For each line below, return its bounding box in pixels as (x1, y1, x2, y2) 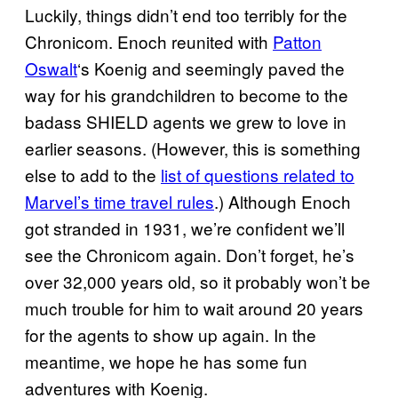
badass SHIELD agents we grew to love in (25, 108, 346, 133)
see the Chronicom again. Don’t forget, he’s (25, 242, 354, 267)
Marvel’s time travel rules (25, 188, 214, 213)
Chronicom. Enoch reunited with (25, 28, 273, 53)
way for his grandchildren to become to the (25, 82, 348, 107)
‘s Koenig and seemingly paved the (77, 55, 345, 80)
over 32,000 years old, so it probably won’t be (25, 268, 370, 293)
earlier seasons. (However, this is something (25, 135, 361, 160)
